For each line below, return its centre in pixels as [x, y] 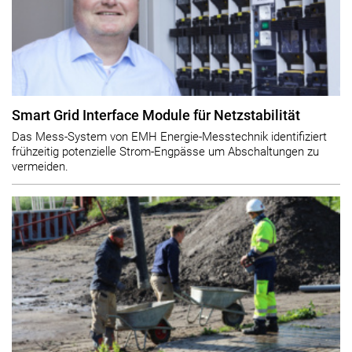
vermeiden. [40, 166]
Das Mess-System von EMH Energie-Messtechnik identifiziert [169, 136]
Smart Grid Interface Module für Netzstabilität [156, 116]
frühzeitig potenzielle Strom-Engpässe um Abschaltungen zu [165, 151]
